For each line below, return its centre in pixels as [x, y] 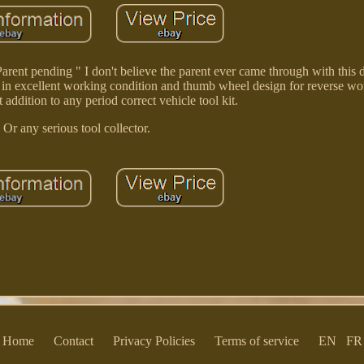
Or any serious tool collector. [76, 128]
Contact [73, 341]
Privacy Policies [154, 341]
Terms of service [256, 341]
